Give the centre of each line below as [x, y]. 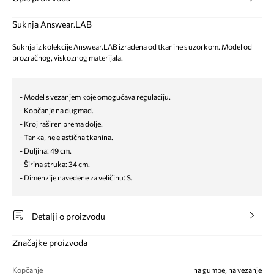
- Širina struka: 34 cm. [55, 164]
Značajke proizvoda [50, 242]
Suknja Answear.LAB [52, 24]
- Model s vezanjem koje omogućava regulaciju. [95, 96]
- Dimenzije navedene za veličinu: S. [76, 177]
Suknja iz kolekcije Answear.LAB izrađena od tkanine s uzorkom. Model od [132, 46]
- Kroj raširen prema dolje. [61, 123]
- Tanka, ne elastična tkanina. [66, 137]
